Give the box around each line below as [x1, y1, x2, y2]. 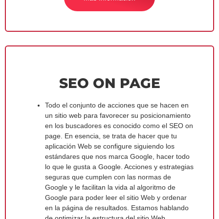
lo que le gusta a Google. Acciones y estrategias [45, 162, 194, 171]
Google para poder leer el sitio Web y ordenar [45, 193, 187, 201]
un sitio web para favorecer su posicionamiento [45, 111, 191, 119]
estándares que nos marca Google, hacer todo [45, 152, 190, 160]
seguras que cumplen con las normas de [45, 173, 171, 181]
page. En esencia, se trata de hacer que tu [45, 131, 177, 140]
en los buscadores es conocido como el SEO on [45, 121, 193, 130]
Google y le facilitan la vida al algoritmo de [45, 183, 175, 191]
